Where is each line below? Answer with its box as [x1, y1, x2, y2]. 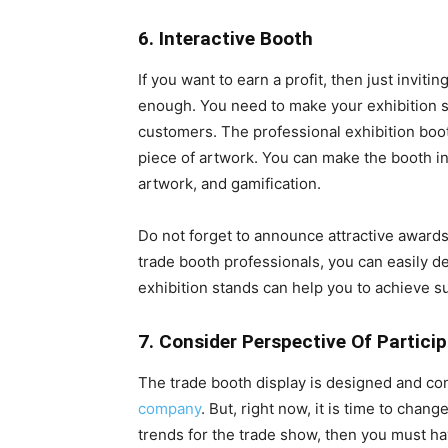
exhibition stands [138, 277, 259, 297]
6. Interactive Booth [138, 26, 313, 50]
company [138, 398, 201, 418]
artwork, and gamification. [138, 173, 325, 193]
